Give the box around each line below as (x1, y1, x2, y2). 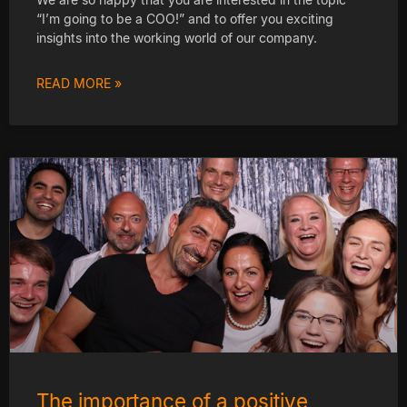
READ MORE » (36, 74, 122, 91)
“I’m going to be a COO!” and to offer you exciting (36, 10, 333, 26)
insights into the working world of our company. (36, 29, 317, 45)
